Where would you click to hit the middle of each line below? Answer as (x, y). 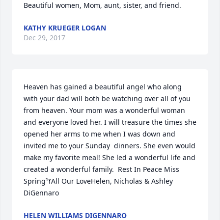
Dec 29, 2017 (44, 38)
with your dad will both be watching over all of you (107, 98)
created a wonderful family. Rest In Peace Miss (101, 169)
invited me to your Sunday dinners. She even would (110, 146)
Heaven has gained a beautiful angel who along (103, 87)
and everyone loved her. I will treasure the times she (110, 122)
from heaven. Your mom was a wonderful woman (104, 110)
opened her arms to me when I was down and (99, 134)
